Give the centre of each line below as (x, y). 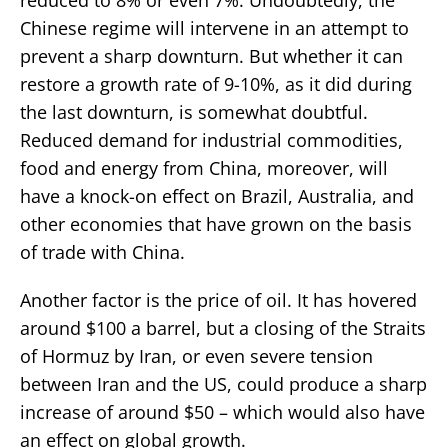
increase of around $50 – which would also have (222, 411)
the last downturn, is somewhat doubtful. (194, 111)
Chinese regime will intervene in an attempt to (214, 27)
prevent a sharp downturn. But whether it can (211, 55)
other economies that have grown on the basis (216, 223)
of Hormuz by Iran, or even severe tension (196, 355)
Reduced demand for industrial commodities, (211, 139)
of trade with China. (102, 251)
